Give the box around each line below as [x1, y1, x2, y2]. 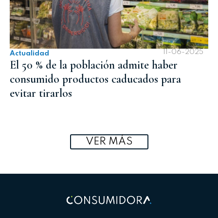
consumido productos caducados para [10, 72, 181, 87]
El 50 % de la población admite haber [10, 58, 178, 73]
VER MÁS [85, 136, 133, 147]
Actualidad [10, 50, 49, 57]
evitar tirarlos [10, 86, 72, 101]
